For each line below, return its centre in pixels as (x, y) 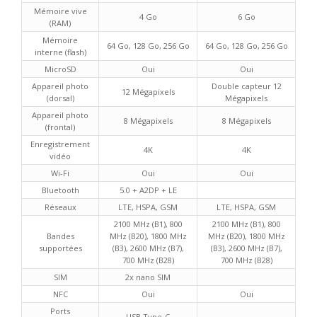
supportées (60, 248)
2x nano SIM (148, 277)
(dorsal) (60, 98)
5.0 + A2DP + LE (148, 190)
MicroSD (60, 69)
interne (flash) (60, 52)
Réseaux (60, 207)
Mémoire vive (60, 11)
